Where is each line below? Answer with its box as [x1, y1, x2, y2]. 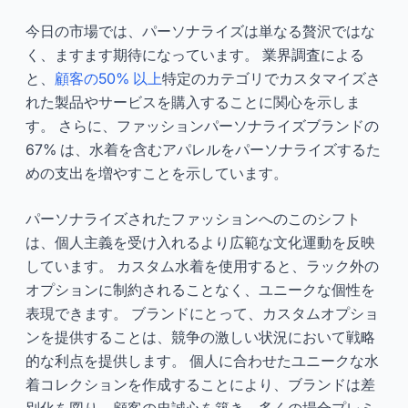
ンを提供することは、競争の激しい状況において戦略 [25, 327, 375, 346]
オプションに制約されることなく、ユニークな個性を [25, 280, 375, 299]
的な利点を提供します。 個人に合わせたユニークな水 [25, 351, 379, 370]
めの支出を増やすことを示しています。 [25, 163, 288, 182]
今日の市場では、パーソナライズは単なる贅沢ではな [25, 21, 375, 40]
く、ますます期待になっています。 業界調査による [25, 45, 364, 64]
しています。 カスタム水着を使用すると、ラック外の [25, 256, 379, 275]
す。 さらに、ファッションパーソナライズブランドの [25, 116, 379, 135]
